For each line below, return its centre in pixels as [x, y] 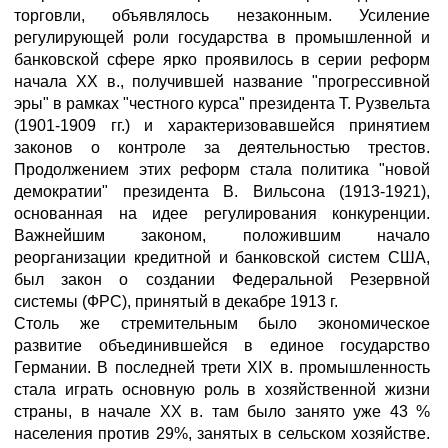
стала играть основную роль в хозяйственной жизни [222, 389]
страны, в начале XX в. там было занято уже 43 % [222, 411]
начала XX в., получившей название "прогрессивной [222, 81]
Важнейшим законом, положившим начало [222, 235]
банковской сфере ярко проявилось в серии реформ [222, 59]
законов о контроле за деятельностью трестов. [222, 147]
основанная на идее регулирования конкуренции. [222, 213]
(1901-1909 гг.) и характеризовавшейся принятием [222, 125]
